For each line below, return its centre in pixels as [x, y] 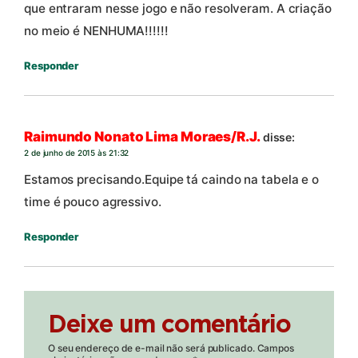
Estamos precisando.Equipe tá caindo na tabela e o [172, 180]
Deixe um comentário [169, 326]
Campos [275, 348]
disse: [279, 137]
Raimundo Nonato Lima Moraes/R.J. [142, 136]
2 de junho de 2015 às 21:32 [77, 152]
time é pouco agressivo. [93, 202]
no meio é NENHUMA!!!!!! [96, 31]
